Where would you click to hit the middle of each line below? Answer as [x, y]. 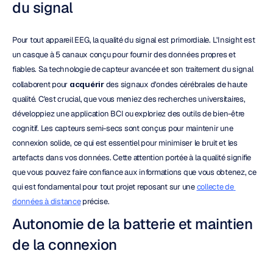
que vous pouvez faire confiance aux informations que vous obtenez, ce [134, 172]
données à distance [47, 201]
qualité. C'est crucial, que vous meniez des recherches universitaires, [129, 99]
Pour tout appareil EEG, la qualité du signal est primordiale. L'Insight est [134, 40]
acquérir [87, 84]
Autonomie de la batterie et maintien [132, 224]
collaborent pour [41, 84]
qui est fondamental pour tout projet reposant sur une [105, 187]
